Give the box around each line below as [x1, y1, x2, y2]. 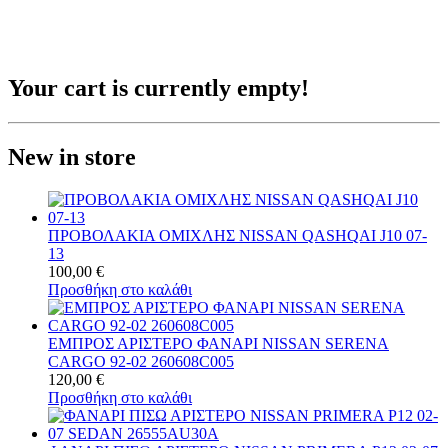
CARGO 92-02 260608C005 [48, 352, 234, 370]
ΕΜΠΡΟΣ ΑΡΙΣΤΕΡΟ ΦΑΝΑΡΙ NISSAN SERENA [48, 334, 389, 352]
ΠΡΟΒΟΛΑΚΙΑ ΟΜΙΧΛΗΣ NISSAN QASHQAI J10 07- [48, 226, 427, 244]
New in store [8, 143, 136, 170]
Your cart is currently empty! [8, 74, 309, 101]
